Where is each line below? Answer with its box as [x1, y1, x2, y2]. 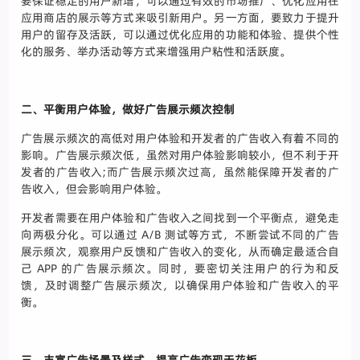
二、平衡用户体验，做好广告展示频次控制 [21, 101, 235, 118]
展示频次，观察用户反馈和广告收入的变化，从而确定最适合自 [21, 243, 339, 260]
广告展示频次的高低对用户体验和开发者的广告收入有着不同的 [21, 130, 339, 147]
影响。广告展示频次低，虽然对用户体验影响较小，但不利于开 [21, 147, 339, 164]
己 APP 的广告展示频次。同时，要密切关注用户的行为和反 [21, 260, 339, 277]
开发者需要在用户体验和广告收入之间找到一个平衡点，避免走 [21, 210, 339, 227]
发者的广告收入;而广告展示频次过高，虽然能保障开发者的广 [21, 164, 339, 181]
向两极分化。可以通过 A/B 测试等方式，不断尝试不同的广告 [21, 227, 339, 243]
